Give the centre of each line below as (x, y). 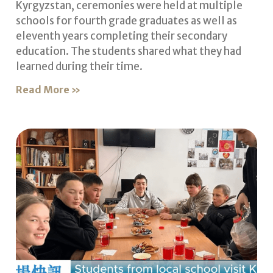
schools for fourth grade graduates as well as (126, 21)
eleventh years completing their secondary (121, 36)
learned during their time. (79, 67)
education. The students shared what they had (128, 51)
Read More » (48, 90)
